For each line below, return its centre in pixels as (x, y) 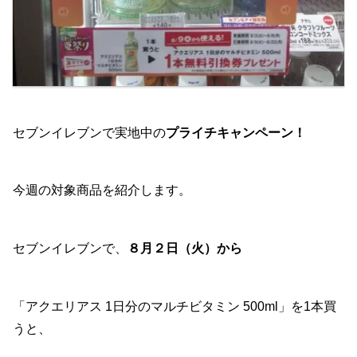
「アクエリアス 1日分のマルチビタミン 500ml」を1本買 (175, 307)
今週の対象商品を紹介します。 (102, 190)
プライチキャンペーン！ (236, 132)
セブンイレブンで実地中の (89, 132)
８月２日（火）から (185, 249)
